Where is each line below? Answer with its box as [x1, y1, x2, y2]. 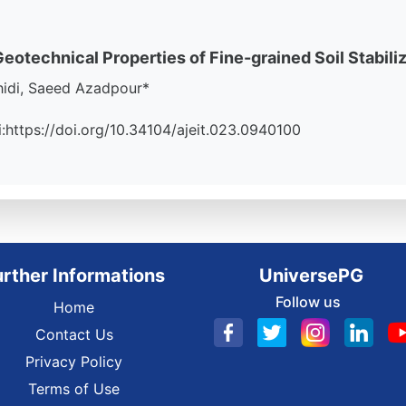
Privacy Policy [25, 353, 122, 371]
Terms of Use [28, 380, 120, 398]
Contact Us [34, 325, 113, 343]
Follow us [275, 293, 341, 311]
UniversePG [258, 265, 363, 286]
